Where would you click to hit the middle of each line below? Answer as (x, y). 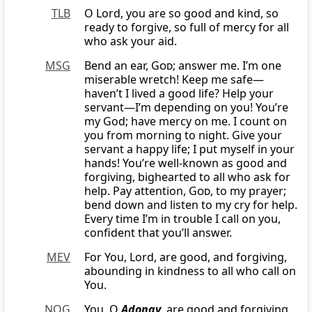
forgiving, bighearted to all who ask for (187, 177)
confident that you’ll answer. (158, 233)
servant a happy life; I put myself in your (189, 149)
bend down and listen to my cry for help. (191, 205)
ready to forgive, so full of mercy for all (187, 28)
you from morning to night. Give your (183, 135)
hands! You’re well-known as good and (186, 163)
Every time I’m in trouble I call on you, (182, 219)
